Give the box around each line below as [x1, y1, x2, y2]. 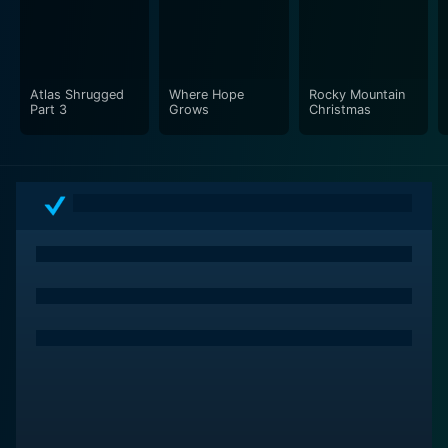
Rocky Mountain [308, 86, 405, 102]
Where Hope [169, 86, 245, 102]
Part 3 [30, 101, 67, 117]
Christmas [308, 101, 371, 117]
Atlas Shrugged [30, 86, 124, 102]
